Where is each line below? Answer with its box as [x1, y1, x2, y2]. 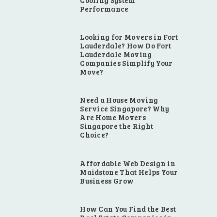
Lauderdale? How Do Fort [80, 41, 171, 51]
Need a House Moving [80, 95, 158, 105]
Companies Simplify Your [80, 58, 173, 68]
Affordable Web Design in [80, 158, 175, 168]
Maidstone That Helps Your [80, 167, 178, 177]
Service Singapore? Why [80, 104, 170, 114]
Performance [80, 4, 129, 14]
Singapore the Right [80, 121, 154, 131]
